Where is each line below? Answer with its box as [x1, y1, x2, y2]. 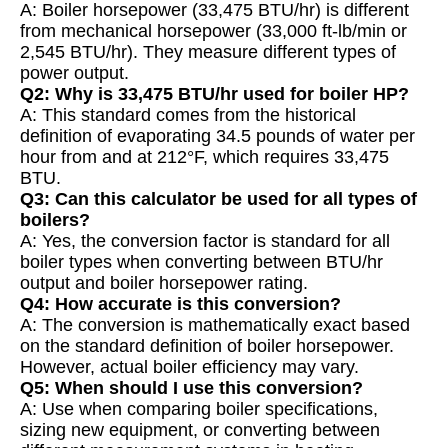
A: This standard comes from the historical [20, 105, 356, 126]
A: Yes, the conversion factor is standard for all [20, 231, 390, 252]
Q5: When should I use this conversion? [20, 378, 363, 399]
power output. [20, 63, 129, 84]
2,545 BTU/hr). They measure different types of [20, 42, 396, 63]
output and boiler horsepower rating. [20, 273, 308, 294]
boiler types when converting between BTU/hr [20, 252, 383, 273]
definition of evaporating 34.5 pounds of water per [20, 126, 415, 147]
